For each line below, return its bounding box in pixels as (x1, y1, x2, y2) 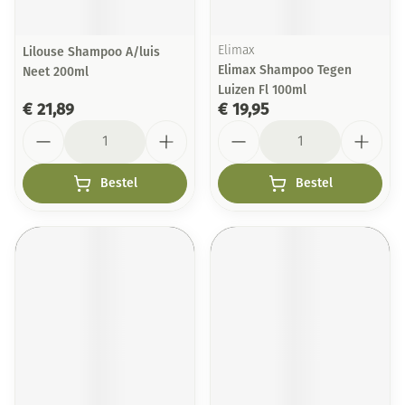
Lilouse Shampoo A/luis (23, 44, 160, 60)
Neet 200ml (23, 64, 89, 80)
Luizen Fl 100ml (218, 82, 306, 98)
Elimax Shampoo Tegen (218, 62, 352, 78)
